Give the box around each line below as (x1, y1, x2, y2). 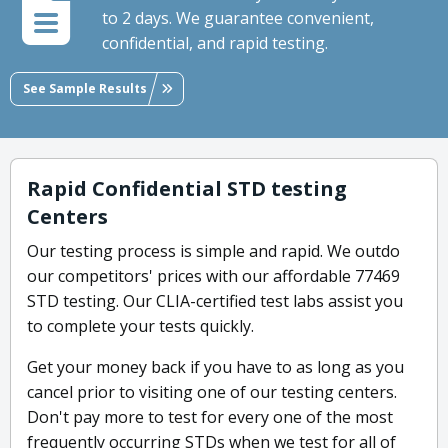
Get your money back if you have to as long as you (27, 356, 404, 379)
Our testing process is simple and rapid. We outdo (27, 240, 400, 263)
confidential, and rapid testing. (102, 32, 328, 55)
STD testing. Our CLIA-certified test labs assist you (27, 290, 403, 313)
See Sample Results (23, 79, 147, 97)
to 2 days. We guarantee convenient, (102, 7, 374, 30)
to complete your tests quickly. (27, 315, 254, 338)
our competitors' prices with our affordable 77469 (27, 265, 400, 288)
